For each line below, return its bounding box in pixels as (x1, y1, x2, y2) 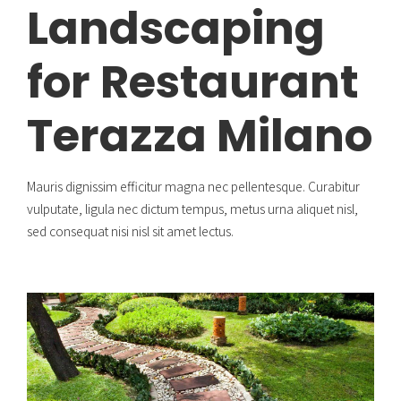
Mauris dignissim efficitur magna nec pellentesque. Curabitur (27, 176, 360, 195)
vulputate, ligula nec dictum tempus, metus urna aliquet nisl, (27, 199, 358, 218)
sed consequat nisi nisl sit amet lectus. (27, 221, 234, 240)
